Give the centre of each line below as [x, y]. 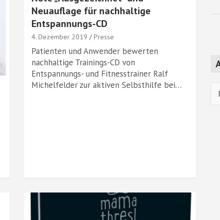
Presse [104, 37]
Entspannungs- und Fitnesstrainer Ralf [100, 74]
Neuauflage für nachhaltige [91, 11]
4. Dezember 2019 [59, 37]
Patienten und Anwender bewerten [95, 51]
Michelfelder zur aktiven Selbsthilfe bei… [107, 85]
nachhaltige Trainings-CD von [83, 62]
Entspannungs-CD [69, 24]
